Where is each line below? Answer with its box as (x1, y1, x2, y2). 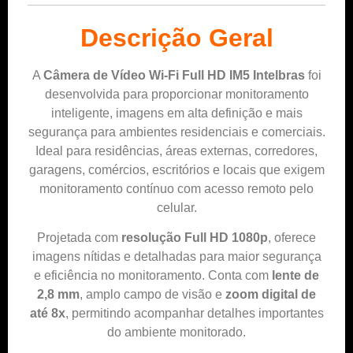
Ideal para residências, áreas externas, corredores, (35, 143, 318, 158)
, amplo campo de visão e (80, 288, 225, 302)
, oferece (268, 231, 316, 245)
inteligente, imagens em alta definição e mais (50, 106, 303, 120)
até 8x (29, 307, 65, 321)
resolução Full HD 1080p (121, 231, 268, 245)
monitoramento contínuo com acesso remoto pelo (39, 181, 314, 195)
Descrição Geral (80, 23, 273, 52)
